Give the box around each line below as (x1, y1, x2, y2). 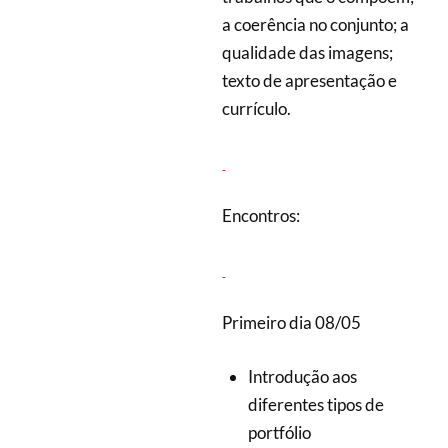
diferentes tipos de (247, 393, 384, 415)
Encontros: (222, 205, 301, 227)
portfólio (247, 421, 311, 443)
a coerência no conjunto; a (222, 14, 410, 36)
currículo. (222, 98, 292, 120)
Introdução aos (247, 365, 357, 387)
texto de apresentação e (222, 70, 398, 92)
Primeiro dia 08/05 (222, 312, 362, 334)
